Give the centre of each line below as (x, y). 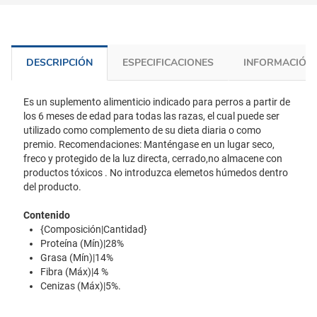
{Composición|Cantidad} (94, 229)
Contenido (47, 215)
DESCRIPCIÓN (59, 63)
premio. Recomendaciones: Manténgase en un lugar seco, (149, 144)
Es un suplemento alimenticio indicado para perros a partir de (157, 102)
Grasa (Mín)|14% (77, 258)
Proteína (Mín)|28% (82, 243)
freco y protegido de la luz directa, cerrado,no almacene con (153, 158)
